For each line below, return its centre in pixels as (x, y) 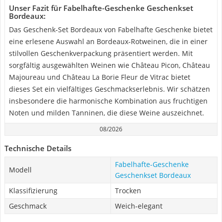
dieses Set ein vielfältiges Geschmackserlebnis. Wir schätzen (110, 89)
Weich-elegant (139, 206)
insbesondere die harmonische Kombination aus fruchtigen (108, 101)
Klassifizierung (33, 191)
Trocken (128, 191)
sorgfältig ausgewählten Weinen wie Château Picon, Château (110, 65)
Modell (20, 170)
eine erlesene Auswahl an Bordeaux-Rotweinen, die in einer (108, 41)
